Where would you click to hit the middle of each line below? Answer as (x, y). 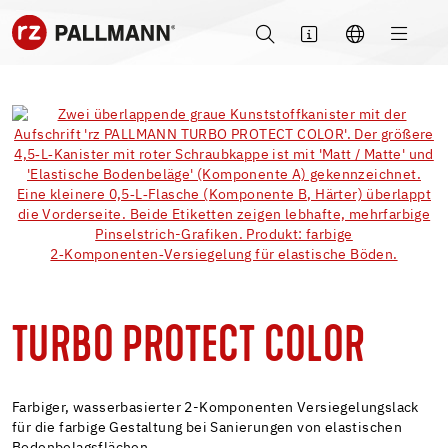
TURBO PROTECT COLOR (189, 348)
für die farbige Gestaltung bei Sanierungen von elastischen (207, 427)
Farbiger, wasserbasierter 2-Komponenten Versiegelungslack (215, 407)
